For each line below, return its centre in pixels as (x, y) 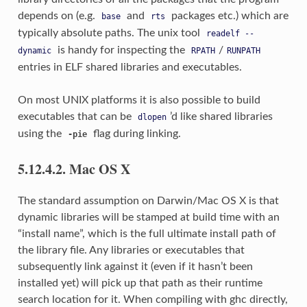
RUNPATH (243, 50)
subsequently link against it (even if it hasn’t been (135, 266)
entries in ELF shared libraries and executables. (130, 67)
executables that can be (76, 116)
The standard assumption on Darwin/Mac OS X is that (148, 200)
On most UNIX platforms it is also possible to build (139, 100)
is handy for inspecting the (121, 50)
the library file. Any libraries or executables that (131, 250)
